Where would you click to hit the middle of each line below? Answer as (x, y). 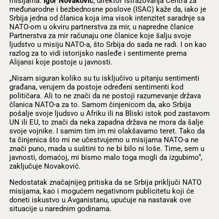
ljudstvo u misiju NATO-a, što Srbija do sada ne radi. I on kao (108, 44)
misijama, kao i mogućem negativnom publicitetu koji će (101, 191)
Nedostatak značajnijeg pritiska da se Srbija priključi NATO (105, 183)
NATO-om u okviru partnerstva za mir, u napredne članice (101, 27)
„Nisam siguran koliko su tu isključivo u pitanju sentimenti (104, 78)
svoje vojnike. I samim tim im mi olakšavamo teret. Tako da (107, 131)
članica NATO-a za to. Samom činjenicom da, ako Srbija (100, 105)
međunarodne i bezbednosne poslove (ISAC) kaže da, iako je (108, 9)
